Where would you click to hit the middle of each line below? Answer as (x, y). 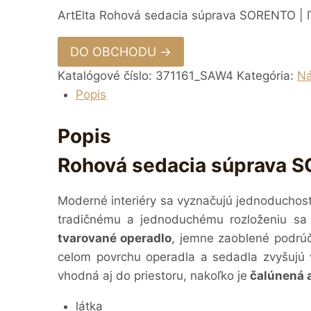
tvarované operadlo (115, 238)
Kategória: (267, 75)
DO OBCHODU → (121, 51)
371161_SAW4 (194, 75)
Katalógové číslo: (107, 75)
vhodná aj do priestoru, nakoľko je (152, 276)
